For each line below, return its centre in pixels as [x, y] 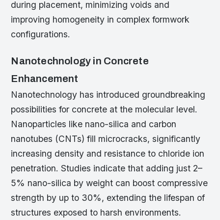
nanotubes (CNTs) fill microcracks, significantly [106, 139]
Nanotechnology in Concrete [80, 61]
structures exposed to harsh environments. [96, 213]
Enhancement [45, 79]
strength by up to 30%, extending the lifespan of [108, 198]
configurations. [41, 34]
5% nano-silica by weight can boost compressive [110, 183]
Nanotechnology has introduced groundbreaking [108, 95]
